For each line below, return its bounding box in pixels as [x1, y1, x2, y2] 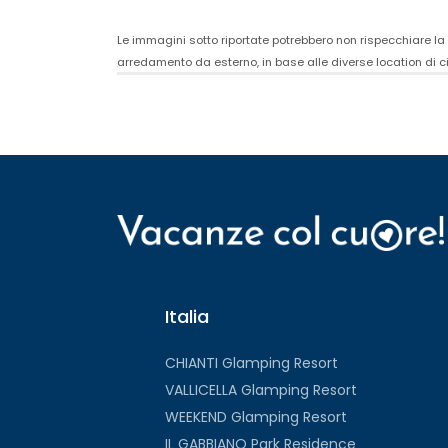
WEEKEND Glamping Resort [164, 407, 347, 428]
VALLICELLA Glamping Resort [164, 380, 357, 401]
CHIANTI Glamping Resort [164, 353, 338, 374]
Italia [164, 304, 209, 330]
